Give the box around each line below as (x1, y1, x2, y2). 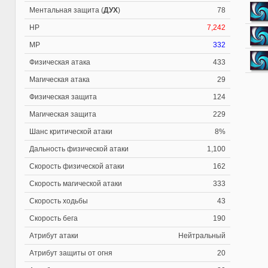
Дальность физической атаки (29, 145, 129, 153)
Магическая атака (29, 75, 90, 84)
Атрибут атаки (29, 232, 78, 240)
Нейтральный (178, 232, 226, 240)
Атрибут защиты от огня (29, 249, 112, 257)
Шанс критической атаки (29, 127, 112, 136)
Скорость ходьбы (29, 197, 88, 205)
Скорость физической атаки (29, 162, 124, 170)
